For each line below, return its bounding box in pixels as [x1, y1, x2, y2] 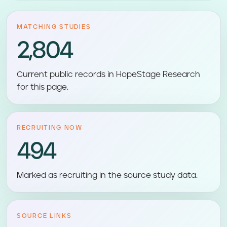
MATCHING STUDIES [17, 24, 91, 30]
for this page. [17, 83, 68, 91]
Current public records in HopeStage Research [17, 70, 200, 79]
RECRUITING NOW [17, 125, 83, 131]
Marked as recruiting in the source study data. [17, 171, 198, 179]
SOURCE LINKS [17, 213, 72, 219]
